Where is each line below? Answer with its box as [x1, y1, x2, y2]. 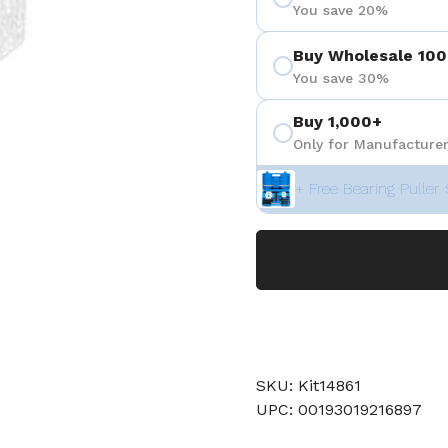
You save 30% [293, 69, 389, 86]
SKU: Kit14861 [256, 376, 361, 395]
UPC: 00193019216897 [256, 400, 422, 419]
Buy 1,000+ [293, 112, 382, 131]
